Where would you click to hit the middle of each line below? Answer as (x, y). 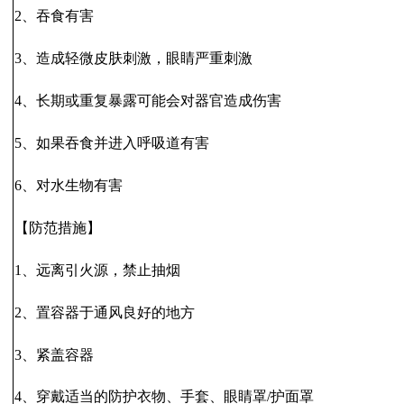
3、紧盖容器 (55, 354)
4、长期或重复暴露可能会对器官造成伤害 (148, 101)
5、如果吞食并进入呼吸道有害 (112, 143)
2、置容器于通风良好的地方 (105, 312)
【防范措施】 (58, 227)
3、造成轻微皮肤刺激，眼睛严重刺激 (134, 59)
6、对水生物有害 (69, 185)
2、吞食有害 (55, 16)
